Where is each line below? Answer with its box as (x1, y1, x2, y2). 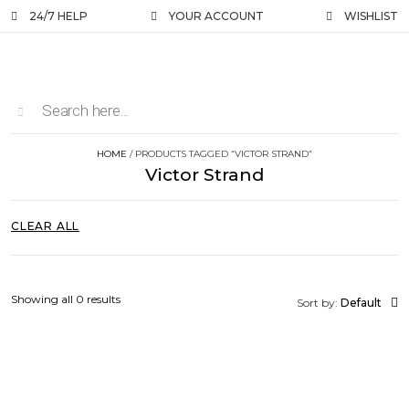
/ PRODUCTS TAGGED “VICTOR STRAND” (127, 148, 312, 160)
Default (341, 296, 382, 309)
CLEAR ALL (11, 219, 80, 233)
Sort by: (297, 296, 341, 309)
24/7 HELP (29, 9, 88, 23)
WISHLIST (344, 9, 398, 23)
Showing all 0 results (11, 292, 121, 306)
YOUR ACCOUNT (168, 9, 264, 23)
